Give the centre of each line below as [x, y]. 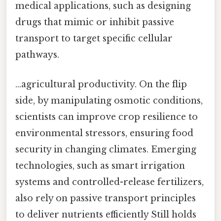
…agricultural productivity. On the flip [101, 84]
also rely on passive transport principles [106, 198]
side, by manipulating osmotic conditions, [109, 100]
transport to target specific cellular [94, 39]
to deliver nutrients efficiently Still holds [106, 214]
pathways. [37, 55]
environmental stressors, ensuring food [104, 133]
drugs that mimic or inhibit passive [95, 22]
